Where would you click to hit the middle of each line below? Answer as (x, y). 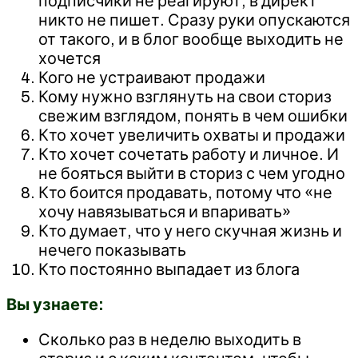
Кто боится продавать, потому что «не (185, 192)
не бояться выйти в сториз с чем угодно (192, 173)
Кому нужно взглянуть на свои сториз (185, 96)
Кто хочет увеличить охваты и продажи (192, 135)
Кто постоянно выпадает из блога (169, 269)
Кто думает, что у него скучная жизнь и (190, 231)
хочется (70, 58)
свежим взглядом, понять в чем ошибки (193, 115)
